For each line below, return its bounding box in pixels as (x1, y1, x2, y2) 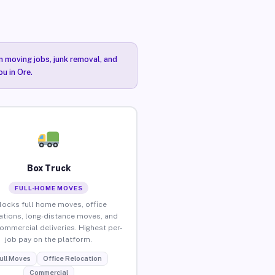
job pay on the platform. (5, 234, 93, 244)
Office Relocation (42, 254, 102, 262)
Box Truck (26, 163, 71, 173)
